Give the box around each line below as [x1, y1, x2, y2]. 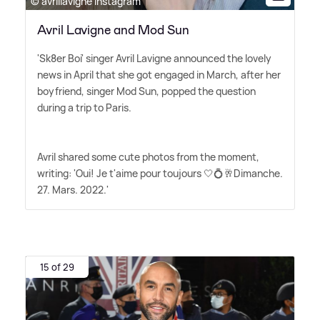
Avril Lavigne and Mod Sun [37, 21, 189, 39]
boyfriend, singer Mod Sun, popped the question [37, 84, 256, 98]
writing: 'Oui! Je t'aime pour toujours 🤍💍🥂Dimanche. [37, 166, 283, 180]
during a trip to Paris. [37, 100, 131, 114]
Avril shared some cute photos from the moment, [37, 149, 259, 164]
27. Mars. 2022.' [37, 182, 109, 196]
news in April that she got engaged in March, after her [37, 67, 281, 81]
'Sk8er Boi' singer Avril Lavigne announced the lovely [37, 51, 271, 65]
